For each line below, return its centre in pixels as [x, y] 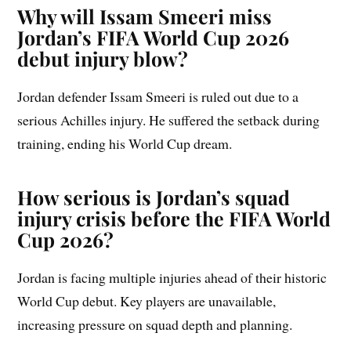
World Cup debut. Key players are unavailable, [147, 300]
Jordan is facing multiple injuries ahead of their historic [172, 277]
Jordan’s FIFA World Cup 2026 [154, 37]
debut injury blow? [103, 58]
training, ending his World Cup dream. [125, 143]
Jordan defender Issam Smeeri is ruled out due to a [158, 96]
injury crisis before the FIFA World [174, 218]
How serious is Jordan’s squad [154, 197]
